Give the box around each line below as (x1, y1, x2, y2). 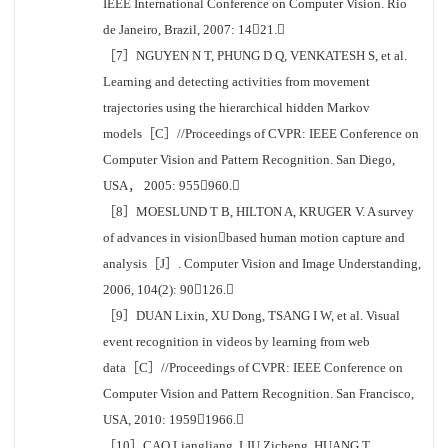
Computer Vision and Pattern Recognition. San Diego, (103, 152, 395, 167)
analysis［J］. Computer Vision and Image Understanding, (103, 256, 421, 271)
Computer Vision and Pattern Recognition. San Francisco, (103, 386, 414, 401)
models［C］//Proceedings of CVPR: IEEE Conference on (103, 126, 419, 141)
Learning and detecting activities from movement (103, 74, 370, 89)
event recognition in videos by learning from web (103, 334, 370, 349)
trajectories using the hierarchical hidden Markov (103, 100, 370, 115)
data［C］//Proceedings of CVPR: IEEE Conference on (103, 360, 403, 375)
